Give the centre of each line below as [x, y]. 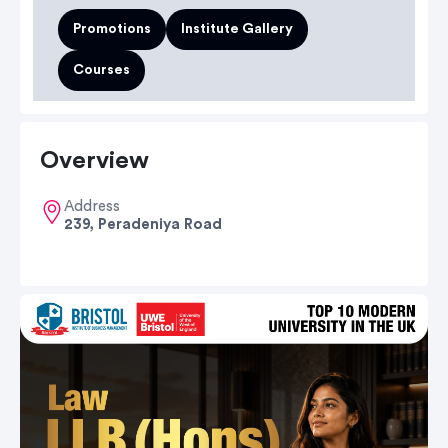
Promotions [112, 29]
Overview [94, 161]
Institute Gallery [237, 29]
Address [92, 206]
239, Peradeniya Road [143, 224]
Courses [101, 70]
